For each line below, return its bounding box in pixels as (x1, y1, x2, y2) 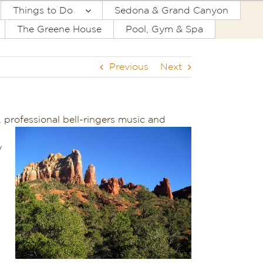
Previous (109, 62, 149, 72)
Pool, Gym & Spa (126, 24, 204, 34)
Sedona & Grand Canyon (114, 5, 229, 15)
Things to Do (13, 5, 73, 15)
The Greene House (17, 24, 102, 34)
